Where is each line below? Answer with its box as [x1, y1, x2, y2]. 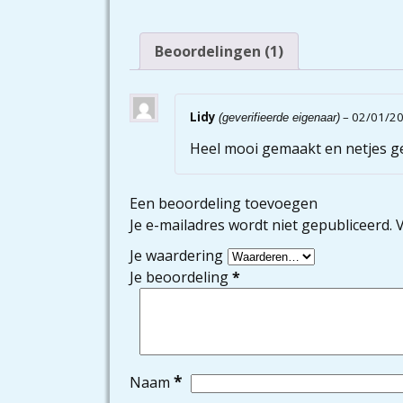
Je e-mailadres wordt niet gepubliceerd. [130, 214, 392, 235]
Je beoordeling [130, 266, 232, 287]
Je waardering [130, 245, 223, 265]
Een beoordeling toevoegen [130, 193, 318, 213]
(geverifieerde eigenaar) [219, 110, 340, 124]
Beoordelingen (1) [155, 40, 283, 61]
